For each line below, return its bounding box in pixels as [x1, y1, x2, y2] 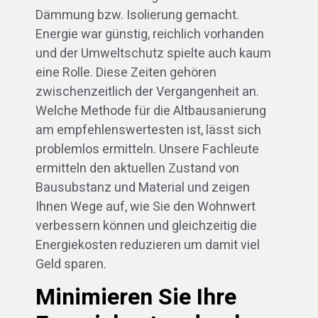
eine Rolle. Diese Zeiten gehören [35, 62, 216, 82]
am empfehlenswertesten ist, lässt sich [35, 120, 261, 140]
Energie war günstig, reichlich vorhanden [35, 24, 264, 44]
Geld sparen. [35, 254, 106, 274]
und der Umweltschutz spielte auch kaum [35, 43, 271, 63]
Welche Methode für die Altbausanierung [35, 101, 266, 121]
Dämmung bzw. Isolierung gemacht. [35, 5, 239, 25]
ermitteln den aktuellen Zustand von [35, 158, 239, 178]
